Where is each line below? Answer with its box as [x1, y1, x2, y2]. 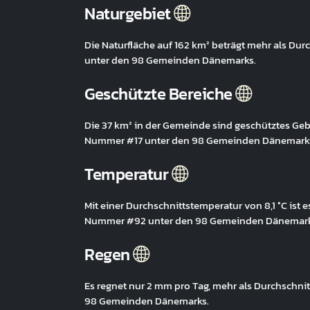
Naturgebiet [84, 1, 174, 26]
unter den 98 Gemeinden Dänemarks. [84, 52, 256, 68]
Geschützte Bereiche [84, 82, 235, 106]
